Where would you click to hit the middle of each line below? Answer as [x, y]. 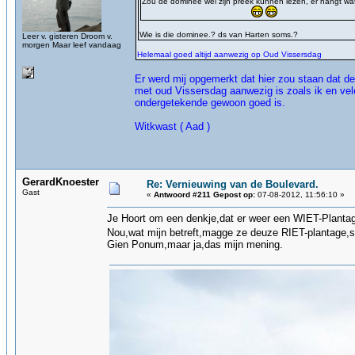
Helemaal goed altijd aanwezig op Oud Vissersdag [229, 54]
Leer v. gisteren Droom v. [67, 36]
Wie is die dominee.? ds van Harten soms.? [219, 34]
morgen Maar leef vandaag [72, 45]
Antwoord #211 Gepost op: [204, 195]
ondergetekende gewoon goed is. [210, 103]
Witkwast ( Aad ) [180, 126]
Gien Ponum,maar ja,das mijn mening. [195, 244]
